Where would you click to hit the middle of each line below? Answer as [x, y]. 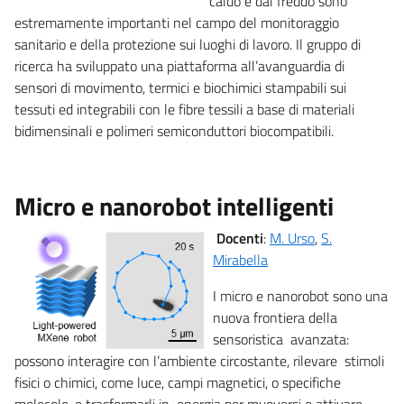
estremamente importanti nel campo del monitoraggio [177, 22]
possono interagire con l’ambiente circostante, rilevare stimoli [199, 360]
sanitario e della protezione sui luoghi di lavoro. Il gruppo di [188, 44]
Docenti [240, 238]
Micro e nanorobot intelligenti [174, 206]
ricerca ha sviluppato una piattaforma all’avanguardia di [179, 65]
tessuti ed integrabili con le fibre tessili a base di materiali [184, 109]
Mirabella [240, 259]
